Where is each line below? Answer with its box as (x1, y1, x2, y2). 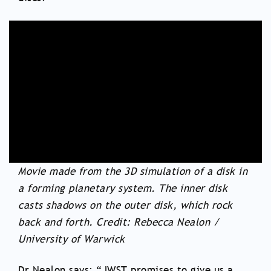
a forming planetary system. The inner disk (18, 181, 227, 195)
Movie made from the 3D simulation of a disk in (18, 164, 247, 178)
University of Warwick (18, 232, 125, 246)
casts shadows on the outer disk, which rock (18, 198, 233, 212)
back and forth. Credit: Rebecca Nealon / (18, 215, 219, 229)
